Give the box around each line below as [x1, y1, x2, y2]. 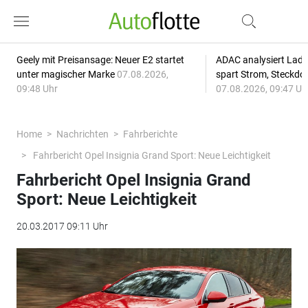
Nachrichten [56, 129, 109, 140]
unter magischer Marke [16, 69, 117, 80]
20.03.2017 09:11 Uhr [16, 221, 108, 232]
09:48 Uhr [16, 83, 58, 94]
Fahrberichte [122, 129, 177, 140]
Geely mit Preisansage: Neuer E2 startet [16, 54, 184, 65]
